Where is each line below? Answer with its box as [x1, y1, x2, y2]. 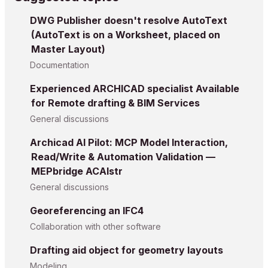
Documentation [30, 60, 89, 70]
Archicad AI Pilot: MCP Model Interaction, [30, 136, 228, 148]
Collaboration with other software [30, 221, 161, 232]
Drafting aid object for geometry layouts [30, 244, 223, 256]
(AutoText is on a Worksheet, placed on [31, 29, 220, 41]
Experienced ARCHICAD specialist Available [30, 83, 239, 95]
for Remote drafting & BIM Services [31, 97, 200, 109]
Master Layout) [31, 43, 105, 55]
